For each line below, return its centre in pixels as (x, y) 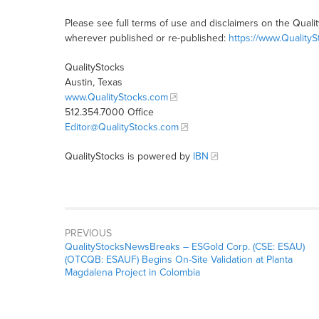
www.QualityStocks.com (116, 98)
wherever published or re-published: (146, 38)
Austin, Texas (93, 83)
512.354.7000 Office (109, 113)
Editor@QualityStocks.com (121, 127)
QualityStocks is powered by (129, 157)
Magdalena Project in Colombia (132, 273)
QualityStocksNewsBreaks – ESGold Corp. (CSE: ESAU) (184, 247)
